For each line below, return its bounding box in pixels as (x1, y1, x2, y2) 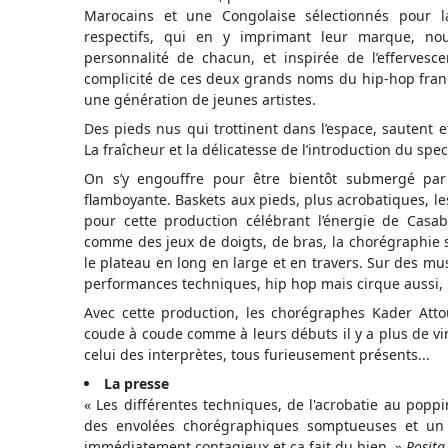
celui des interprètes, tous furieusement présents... (84, 345, 430, 364)
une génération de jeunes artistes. (84, 90, 316, 109)
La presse (104, 374, 169, 393)
